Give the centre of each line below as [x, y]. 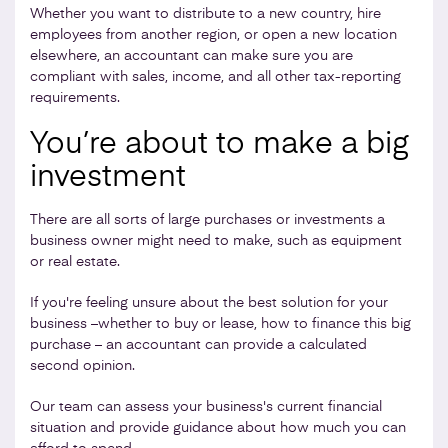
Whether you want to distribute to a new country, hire [205, 13]
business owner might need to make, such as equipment [216, 240]
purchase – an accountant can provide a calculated [198, 344]
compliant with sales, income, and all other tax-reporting [215, 76]
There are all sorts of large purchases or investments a [207, 219]
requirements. [75, 97]
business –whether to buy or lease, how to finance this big [220, 323]
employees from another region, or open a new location [213, 34]
